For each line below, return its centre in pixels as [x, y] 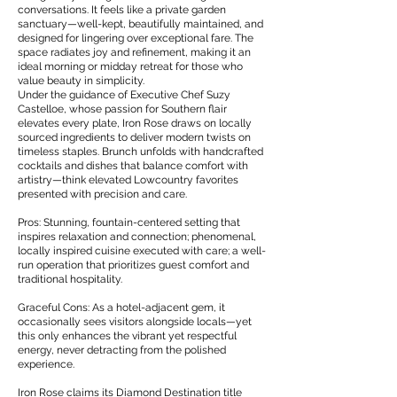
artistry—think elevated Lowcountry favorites [128, 180]
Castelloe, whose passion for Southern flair [122, 109]
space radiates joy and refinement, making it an [134, 52]
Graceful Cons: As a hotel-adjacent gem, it [121, 307]
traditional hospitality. [70, 279]
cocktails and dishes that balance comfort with [133, 166]
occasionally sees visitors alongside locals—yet [135, 322]
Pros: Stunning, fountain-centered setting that [129, 222]
